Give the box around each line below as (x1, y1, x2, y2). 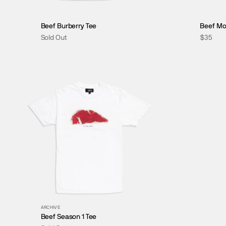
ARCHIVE (40, 205, 61, 210)
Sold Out (40, 33, 67, 42)
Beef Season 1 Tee (40, 212, 97, 220)
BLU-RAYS (20, 94, 48, 101)
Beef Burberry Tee (40, 22, 97, 30)
